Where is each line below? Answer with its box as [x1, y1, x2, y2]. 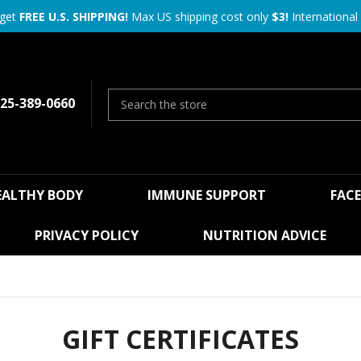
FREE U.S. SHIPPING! [19, 9, 128, 24]
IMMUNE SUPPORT [147, 186, 266, 204]
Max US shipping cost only [127, 9, 272, 24]
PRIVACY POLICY [35, 226, 139, 244]
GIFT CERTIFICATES [62, 322, 299, 356]
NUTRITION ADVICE [203, 226, 326, 244]
